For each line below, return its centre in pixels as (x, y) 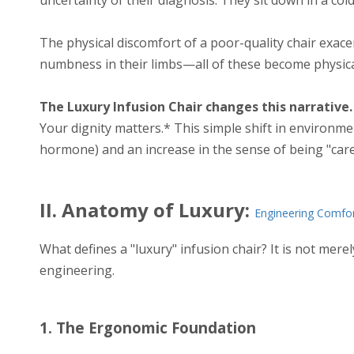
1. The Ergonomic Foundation (148, 328)
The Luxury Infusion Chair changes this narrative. (196, 106)
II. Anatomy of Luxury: (147, 210)
